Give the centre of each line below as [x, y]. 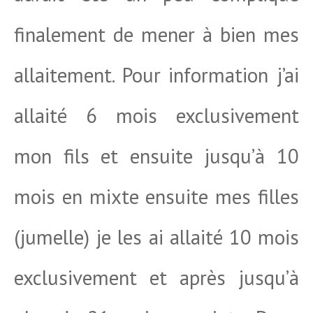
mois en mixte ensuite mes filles [156, 196]
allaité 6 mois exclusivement [156, 115]
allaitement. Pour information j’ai [156, 75]
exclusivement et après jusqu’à [156, 277]
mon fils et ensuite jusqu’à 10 [156, 156]
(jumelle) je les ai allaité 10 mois [156, 237]
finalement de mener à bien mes [156, 34]
